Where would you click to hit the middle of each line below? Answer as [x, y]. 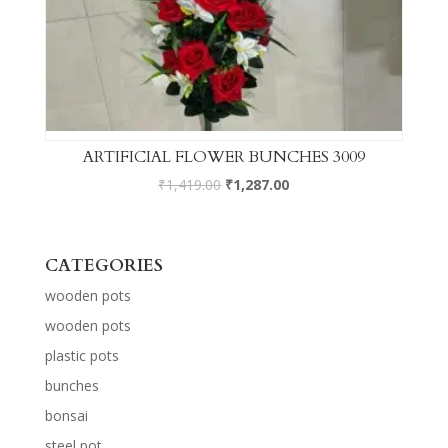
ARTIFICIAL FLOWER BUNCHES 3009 [223, 157]
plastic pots [81, 356]
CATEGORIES [103, 266]
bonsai [66, 416]
